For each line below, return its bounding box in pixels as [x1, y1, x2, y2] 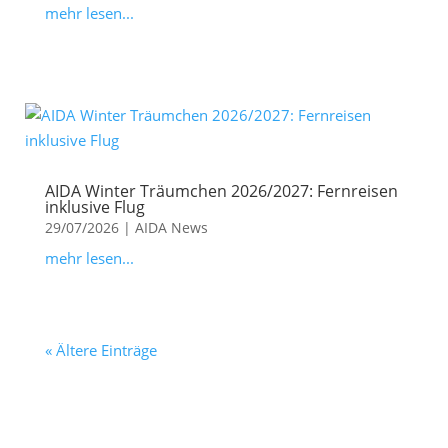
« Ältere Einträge [44, 340, 157, 361]
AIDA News [134, 218, 208, 238]
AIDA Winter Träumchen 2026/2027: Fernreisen [44, 180, 398, 203]
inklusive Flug [44, 196, 145, 219]
